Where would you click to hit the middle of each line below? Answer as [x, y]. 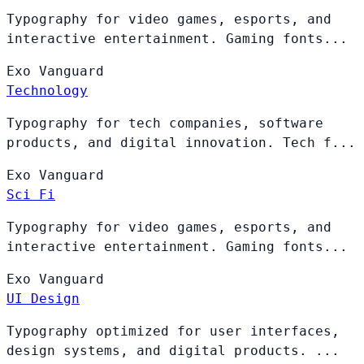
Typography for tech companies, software [165, 123]
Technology [47, 90]
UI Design [43, 298]
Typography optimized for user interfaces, [173, 331]
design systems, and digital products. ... [173, 350]
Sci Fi [31, 194]
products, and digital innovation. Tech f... [181, 142]
